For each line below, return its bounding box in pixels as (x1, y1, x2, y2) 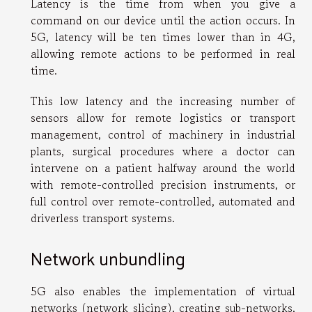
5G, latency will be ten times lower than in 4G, (31, 28, 295, 45)
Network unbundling (31, 242, 185, 274)
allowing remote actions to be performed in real (31, 45, 295, 62)
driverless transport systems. (31, 209, 175, 226)
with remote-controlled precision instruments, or (31, 175, 295, 193)
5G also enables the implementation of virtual (31, 283, 295, 300)
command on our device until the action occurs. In (31, 11, 295, 29)
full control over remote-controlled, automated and (31, 192, 295, 210)
